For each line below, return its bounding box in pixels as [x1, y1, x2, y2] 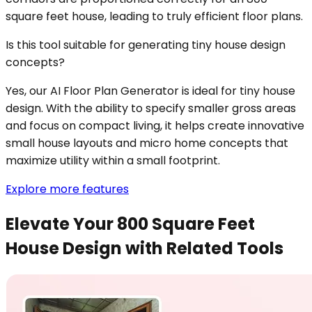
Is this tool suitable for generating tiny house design [6, 37, 286, 54]
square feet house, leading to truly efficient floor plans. [6, 8, 303, 25]
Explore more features [6, 181, 129, 198]
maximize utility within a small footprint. [6, 153, 220, 169]
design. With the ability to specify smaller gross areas [6, 100, 296, 117]
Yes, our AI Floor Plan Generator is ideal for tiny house [6, 83, 295, 100]
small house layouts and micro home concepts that [6, 135, 288, 152]
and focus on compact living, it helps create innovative [6, 118, 304, 134]
